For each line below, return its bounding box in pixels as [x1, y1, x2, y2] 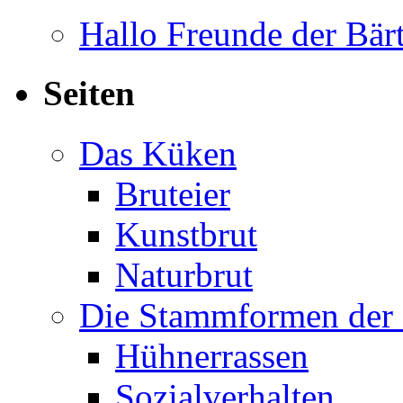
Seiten [43, 74, 135, 113]
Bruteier [115, 174, 230, 213]
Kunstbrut [115, 214, 257, 254]
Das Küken [79, 133, 237, 173]
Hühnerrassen [115, 336, 309, 375]
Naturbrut [115, 255, 253, 294]
